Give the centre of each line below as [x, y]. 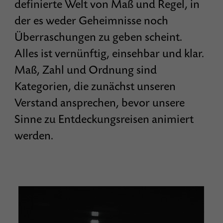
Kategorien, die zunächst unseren [95, 87]
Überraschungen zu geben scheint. [99, 37]
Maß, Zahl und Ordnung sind [86, 70]
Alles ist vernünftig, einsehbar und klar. [110, 54]
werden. [34, 136]
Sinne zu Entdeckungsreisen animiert [104, 119]
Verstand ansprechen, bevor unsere [100, 103]
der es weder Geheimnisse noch [92, 21]
